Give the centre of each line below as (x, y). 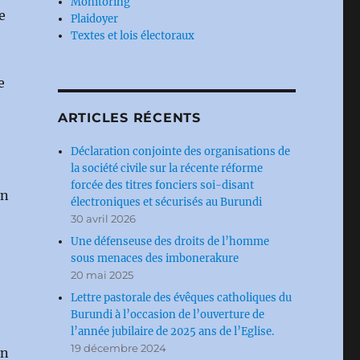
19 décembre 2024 (119, 348)
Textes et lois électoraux (133, 36)
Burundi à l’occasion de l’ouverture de (168, 315)
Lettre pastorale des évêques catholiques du (182, 298)
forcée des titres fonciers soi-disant (163, 185)
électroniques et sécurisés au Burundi (167, 202)
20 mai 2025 (102, 275)
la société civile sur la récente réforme (167, 168)
